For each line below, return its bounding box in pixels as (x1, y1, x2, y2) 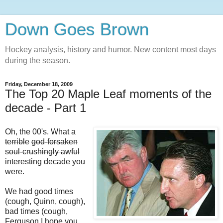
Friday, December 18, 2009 (5, 81, 73, 87)
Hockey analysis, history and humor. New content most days (5, 45, 216, 54)
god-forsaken (31, 137, 78, 146)
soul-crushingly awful (5, 147, 80, 156)
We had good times (5, 187, 73, 196)
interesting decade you (5, 157, 85, 166)
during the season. (5, 56, 70, 65)
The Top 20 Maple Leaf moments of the (5, 87, 212, 101)
